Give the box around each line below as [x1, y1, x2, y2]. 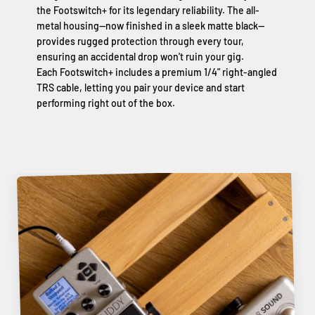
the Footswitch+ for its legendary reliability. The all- [37, 4, 259, 17]
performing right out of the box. [37, 97, 175, 110]
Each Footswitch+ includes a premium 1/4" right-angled [37, 66, 277, 79]
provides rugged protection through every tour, [37, 35, 244, 48]
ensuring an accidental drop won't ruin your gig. [37, 51, 244, 63]
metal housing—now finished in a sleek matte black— [37, 20, 264, 32]
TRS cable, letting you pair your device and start [37, 82, 245, 94]
